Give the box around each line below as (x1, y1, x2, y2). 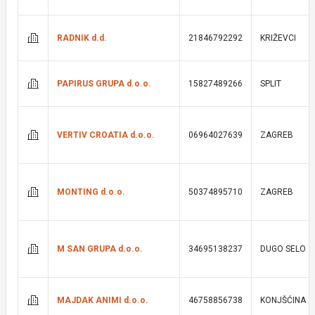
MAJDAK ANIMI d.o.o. (57, 295, 148, 305)
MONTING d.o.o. (57, 187, 125, 197)
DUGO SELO (260, 244, 306, 254)
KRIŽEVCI (260, 33, 296, 43)
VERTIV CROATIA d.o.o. (57, 130, 155, 140)
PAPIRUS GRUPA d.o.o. (57, 79, 151, 89)
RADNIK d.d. (57, 33, 107, 43)
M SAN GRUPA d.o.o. (57, 244, 143, 254)
